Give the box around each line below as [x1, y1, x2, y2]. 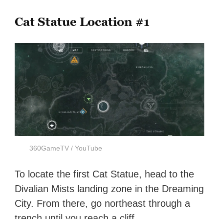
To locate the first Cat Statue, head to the [15, 169, 195, 180]
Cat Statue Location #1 [15, 15, 150, 29]
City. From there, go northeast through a [15, 198, 191, 209]
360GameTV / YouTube [29, 144, 103, 153]
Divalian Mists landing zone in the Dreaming [15, 183, 204, 195]
